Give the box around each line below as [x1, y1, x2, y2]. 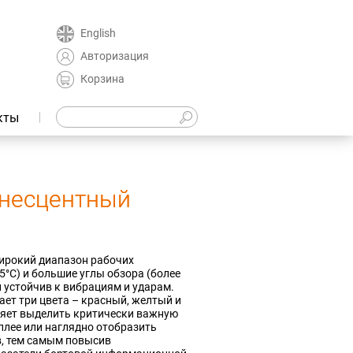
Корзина [80, 72, 124, 85]
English [80, 26, 116, 39]
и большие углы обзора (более [20, 267, 180, 280]
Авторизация [80, 49, 149, 62]
